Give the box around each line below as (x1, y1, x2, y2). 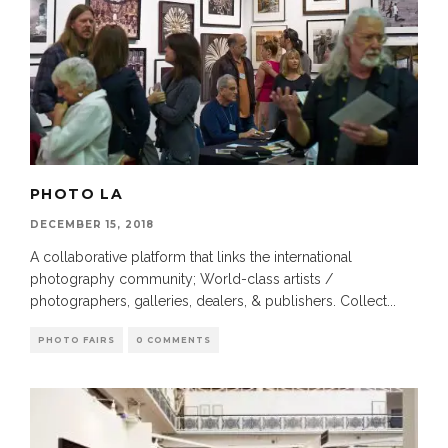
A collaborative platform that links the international (30, 248, 352, 265)
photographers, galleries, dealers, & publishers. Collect (30, 292, 387, 309)
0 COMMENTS (136, 334, 211, 345)
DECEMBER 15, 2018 (30, 217, 154, 231)
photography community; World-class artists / (30, 270, 333, 287)
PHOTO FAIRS (38, 334, 115, 345)
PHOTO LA (30, 184, 124, 203)
